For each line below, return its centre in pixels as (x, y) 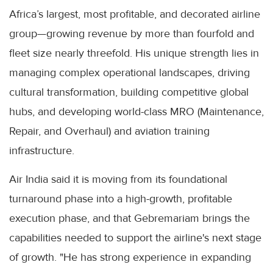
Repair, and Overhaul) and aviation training (109, 131)
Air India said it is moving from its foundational (118, 179)
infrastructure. (42, 150)
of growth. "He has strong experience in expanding (130, 257)
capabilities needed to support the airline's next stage (135, 237)
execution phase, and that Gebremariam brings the (129, 218)
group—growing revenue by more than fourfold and (132, 33)
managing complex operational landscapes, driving (129, 72)
